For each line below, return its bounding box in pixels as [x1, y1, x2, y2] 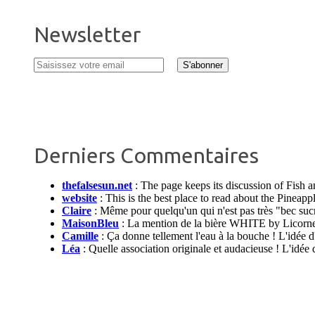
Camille [62, 229, 98, 242]
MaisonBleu [62, 217, 119, 229]
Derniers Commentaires [34, 143, 259, 167]
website [62, 191, 97, 204]
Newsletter [34, 22, 141, 46]
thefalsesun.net [62, 179, 132, 191]
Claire [62, 204, 91, 217]
